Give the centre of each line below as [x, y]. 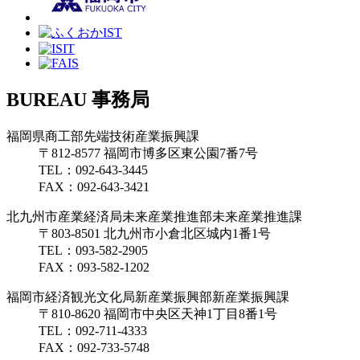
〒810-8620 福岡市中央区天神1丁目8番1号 [158, 313]
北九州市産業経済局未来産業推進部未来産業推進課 [154, 216]
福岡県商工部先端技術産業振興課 [103, 136]
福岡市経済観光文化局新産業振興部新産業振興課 [148, 297]
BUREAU [49, 99]
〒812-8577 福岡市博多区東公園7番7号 [148, 153]
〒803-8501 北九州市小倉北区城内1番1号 [155, 233]
